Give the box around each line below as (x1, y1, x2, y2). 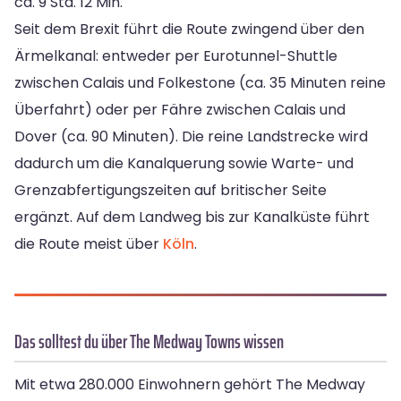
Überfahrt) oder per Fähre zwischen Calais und (14, 99, 346, 121)
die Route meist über (14, 234, 163, 255)
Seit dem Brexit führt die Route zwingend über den (14, 19, 364, 40)
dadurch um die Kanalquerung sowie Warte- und (14, 153, 354, 175)
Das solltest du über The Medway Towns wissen (14, 327, 284, 357)
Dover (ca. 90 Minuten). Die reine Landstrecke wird (14, 126, 368, 148)
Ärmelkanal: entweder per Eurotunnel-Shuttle (14, 46, 337, 67)
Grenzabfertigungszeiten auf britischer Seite (14, 180, 327, 201)
